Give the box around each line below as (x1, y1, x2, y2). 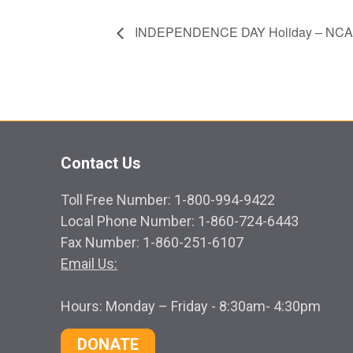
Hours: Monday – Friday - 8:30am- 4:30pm (61, 297, 321, 314)
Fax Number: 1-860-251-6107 (61, 233, 243, 251)
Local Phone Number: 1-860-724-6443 (61, 212, 299, 229)
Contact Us (61, 153, 141, 173)
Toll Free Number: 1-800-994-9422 (61, 191, 275, 208)
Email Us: (61, 255, 117, 272)
